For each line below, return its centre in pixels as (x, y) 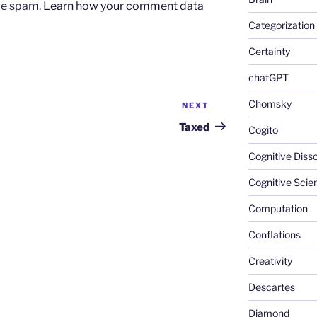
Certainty (269, 52)
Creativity (270, 261)
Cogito (263, 130)
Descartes (271, 287)
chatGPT (268, 78)
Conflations (274, 235)
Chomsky (270, 104)
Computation (278, 209)
